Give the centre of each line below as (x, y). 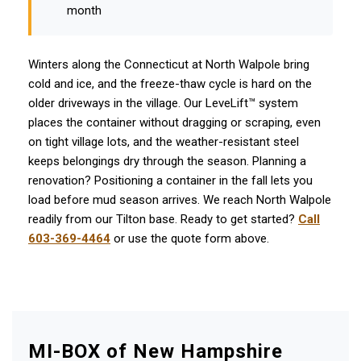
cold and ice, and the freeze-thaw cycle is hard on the (170, 84)
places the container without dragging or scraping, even (174, 122)
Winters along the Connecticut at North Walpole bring (169, 64)
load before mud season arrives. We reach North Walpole (180, 200)
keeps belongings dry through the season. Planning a (167, 161)
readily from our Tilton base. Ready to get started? (163, 219)
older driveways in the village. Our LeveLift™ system (163, 103)
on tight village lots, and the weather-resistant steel (164, 142)
